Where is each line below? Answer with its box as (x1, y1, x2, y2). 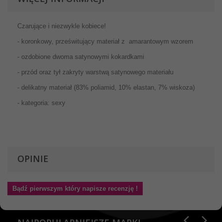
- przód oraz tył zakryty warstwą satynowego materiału (17, 68, 173, 76)
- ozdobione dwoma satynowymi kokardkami (17, 53, 144, 60)
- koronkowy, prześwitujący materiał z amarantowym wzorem (17, 38, 193, 45)
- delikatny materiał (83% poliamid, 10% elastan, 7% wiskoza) (17, 84, 195, 91)
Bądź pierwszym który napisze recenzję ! (12, 185, 138, 192)
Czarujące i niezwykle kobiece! (17, 22, 106, 30)
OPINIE (17, 153, 49, 165)
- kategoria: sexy (17, 99, 65, 107)
